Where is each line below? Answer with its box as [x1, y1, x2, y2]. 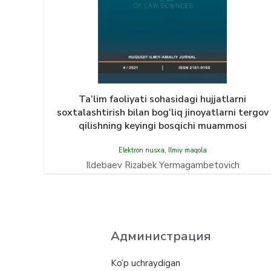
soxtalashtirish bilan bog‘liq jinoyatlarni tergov [56, 106, 269, 119]
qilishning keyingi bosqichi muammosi [78, 119, 247, 132]
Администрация [111, 227, 211, 244]
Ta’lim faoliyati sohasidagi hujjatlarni [79, 93, 246, 106]
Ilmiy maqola [168, 146, 207, 155]
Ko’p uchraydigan [111, 257, 180, 269]
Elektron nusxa [118, 146, 165, 155]
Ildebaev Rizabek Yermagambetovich [85, 159, 240, 171]
